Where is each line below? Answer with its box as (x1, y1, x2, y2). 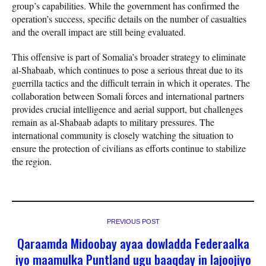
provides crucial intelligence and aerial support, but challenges (12, 103, 243, 116)
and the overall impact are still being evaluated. (12, 26, 186, 39)
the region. (12, 155, 52, 168)
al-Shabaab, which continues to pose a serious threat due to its (12, 64, 243, 77)
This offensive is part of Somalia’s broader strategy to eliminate (12, 50, 246, 64)
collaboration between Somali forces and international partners (12, 90, 244, 103)
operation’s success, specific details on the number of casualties (12, 12, 246, 26)
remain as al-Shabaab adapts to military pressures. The (12, 116, 214, 129)
